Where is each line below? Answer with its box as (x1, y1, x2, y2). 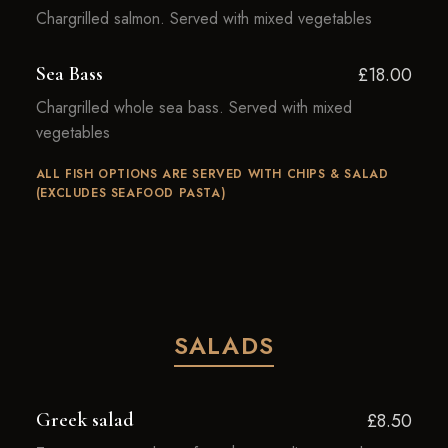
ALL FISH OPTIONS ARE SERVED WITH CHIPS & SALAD (35, 165, 389, 183)
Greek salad (35, 408, 134, 432)
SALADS (173, 328, 275, 363)
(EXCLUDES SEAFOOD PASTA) (35, 184, 226, 202)
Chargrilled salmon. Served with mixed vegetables (35, 7, 372, 30)
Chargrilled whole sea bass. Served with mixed (35, 96, 352, 119)
